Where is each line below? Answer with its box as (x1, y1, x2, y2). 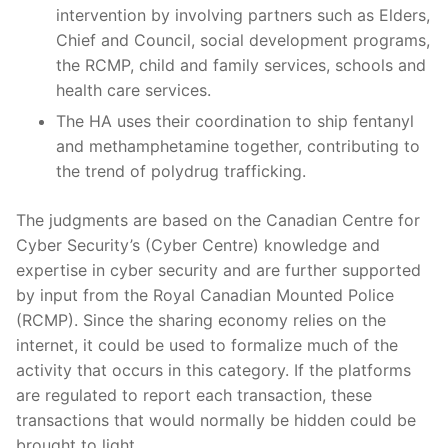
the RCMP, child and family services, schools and (56, 54, 426, 75)
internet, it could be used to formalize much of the (16, 334, 398, 355)
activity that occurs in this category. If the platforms (16, 359, 411, 380)
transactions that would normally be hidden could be (16, 409, 416, 430)
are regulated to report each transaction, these (16, 384, 372, 405)
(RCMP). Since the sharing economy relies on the (16, 309, 386, 330)
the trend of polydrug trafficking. (56, 160, 306, 181)
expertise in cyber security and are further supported (16, 259, 421, 280)
